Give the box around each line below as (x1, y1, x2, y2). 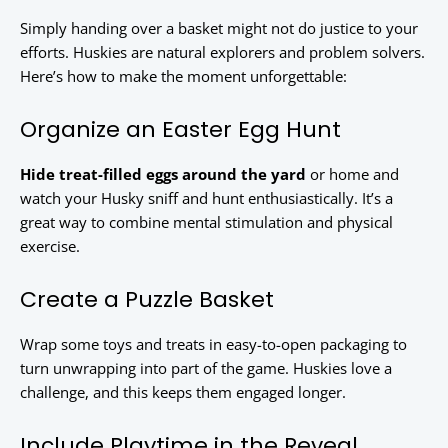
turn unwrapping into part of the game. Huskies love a (20, 358, 392, 379)
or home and (306, 164, 399, 185)
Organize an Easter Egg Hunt (20, 114, 341, 146)
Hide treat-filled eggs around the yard (20, 164, 306, 185)
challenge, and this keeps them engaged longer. (20, 382, 346, 403)
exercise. (20, 236, 80, 257)
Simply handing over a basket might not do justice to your (20, 18, 418, 39)
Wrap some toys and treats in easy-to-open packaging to (20, 334, 407, 355)
